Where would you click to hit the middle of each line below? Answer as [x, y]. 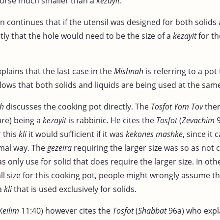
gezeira [59, 148]
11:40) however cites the [66, 210]
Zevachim [198, 120]
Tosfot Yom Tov [177, 106]
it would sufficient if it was [76, 134]
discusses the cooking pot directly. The [77, 106]
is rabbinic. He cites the [111, 120]
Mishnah [129, 71]
